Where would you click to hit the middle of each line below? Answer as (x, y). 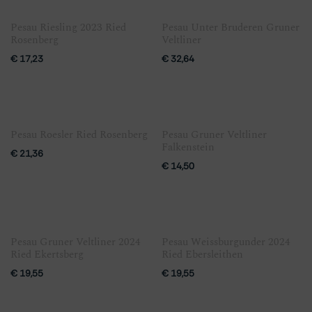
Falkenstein (188, 147)
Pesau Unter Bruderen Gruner (230, 27)
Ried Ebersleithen (202, 254)
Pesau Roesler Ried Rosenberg (79, 134)
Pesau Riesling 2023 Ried (68, 27)
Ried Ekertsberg (47, 254)
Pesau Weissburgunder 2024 (226, 242)
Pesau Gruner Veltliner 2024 (76, 242)
